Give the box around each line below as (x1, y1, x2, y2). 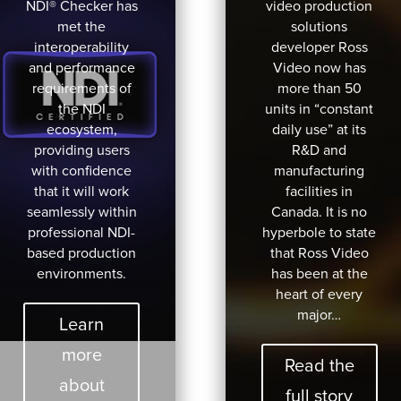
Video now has (272, 58, 366, 77)
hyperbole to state (262, 223, 377, 242)
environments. (37, 264, 127, 283)
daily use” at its (272, 120, 367, 139)
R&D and (292, 141, 347, 159)
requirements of (31, 79, 132, 98)
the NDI (57, 99, 106, 118)
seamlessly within (26, 202, 137, 221)
